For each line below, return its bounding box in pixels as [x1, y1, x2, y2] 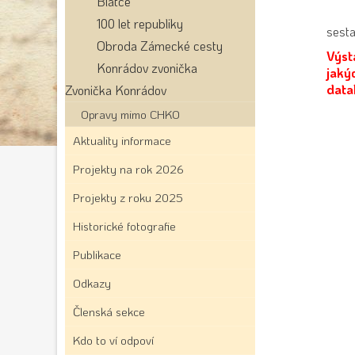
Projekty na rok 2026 [73, 161, 184, 177]
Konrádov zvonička [97, 59, 197, 76]
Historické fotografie [73, 218, 176, 234]
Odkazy [73, 275, 111, 291]
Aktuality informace [73, 132, 171, 148]
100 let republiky [97, 15, 183, 32]
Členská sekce [73, 303, 145, 319]
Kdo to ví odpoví [73, 332, 154, 348]
